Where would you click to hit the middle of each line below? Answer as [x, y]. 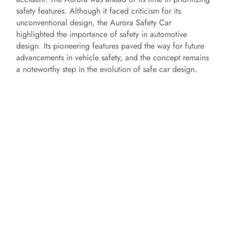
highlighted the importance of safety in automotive [102, 34]
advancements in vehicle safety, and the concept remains [112, 58]
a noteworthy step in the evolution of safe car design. [107, 69]
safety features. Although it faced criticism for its [99, 11]
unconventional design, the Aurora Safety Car [94, 23]
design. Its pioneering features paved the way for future [110, 46]
